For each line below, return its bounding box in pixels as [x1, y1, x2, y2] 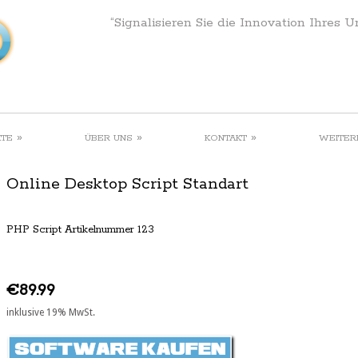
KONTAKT [205, 132, 247, 144]
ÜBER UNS [85, 132, 133, 144]
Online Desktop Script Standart [6, 173, 249, 194]
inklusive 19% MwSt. [6, 306, 95, 318]
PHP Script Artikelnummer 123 [6, 223, 154, 237]
